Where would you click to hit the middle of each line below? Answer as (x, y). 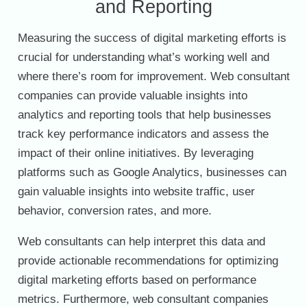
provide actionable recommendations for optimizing (148, 261)
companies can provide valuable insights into (132, 96)
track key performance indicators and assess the (143, 134)
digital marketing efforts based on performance (137, 280)
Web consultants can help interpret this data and (141, 242)
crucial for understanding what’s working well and (143, 58)
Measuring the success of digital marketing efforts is (152, 38)
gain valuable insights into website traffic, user (136, 192)
